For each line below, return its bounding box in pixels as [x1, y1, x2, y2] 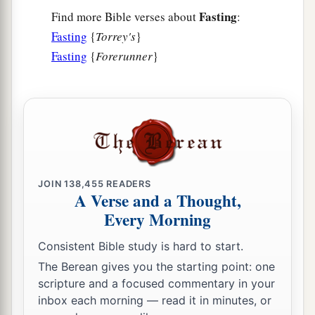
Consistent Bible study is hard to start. [38, 238, 244, 253]
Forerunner [96, 48, 153, 65]
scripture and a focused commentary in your [38, 276, 276, 291]
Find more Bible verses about [51, 8, 199, 25]
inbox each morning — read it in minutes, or [38, 293, 272, 308]
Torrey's [96, 28, 136, 45]
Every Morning [104, 207, 211, 232]
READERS [103, 178, 151, 189]
